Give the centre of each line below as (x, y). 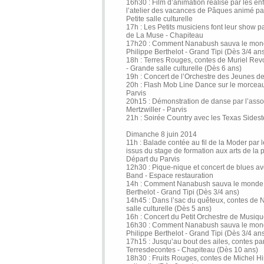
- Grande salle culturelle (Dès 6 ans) (184, 68)
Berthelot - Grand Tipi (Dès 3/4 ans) (183, 192)
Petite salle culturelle (159, 19)
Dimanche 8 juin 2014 (161, 134)
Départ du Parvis (153, 159)
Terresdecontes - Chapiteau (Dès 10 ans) (192, 250)
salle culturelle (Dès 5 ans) (169, 209)
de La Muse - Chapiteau (165, 35)
